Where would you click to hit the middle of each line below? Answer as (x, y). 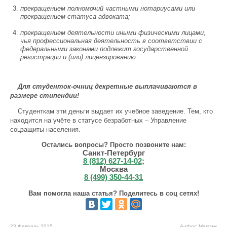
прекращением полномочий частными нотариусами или (108, 8)
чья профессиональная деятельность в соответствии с (111, 41)
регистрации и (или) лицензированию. (79, 57)
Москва (113, 169)
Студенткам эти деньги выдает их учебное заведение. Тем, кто (115, 111)
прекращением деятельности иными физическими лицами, (113, 33)
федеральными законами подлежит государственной (104, 49)
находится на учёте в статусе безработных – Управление (98, 120)
